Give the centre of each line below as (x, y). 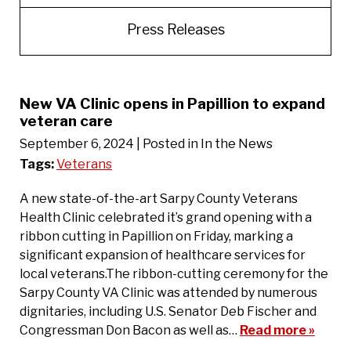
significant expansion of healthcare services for (163, 255)
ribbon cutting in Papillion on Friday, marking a (156, 236)
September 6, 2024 (77, 143)
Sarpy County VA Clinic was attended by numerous (168, 292)
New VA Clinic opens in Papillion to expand (172, 103)
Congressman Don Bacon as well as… (130, 330)
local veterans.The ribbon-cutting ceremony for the (174, 273)
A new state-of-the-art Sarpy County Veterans (159, 198)
